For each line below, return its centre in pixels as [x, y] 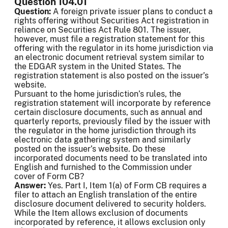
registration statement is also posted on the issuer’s [111, 76]
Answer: [31, 186]
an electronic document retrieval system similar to [109, 58]
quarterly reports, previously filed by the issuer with [112, 122]
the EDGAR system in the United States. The [98, 67]
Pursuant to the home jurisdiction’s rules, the [98, 94]
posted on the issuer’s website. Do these [90, 149]
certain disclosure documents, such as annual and [108, 112]
